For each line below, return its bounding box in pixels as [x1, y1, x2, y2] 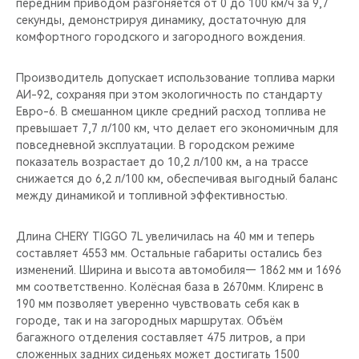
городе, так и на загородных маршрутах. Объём [16, 314, 283, 328]
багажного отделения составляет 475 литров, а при [16, 331, 305, 345]
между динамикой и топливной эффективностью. [16, 189, 288, 203]
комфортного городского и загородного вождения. [16, 30, 305, 44]
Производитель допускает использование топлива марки [16, 71, 335, 85]
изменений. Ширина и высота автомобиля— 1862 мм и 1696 [16, 264, 341, 277]
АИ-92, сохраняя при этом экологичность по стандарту [16, 88, 322, 102]
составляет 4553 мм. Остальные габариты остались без [16, 247, 322, 260]
